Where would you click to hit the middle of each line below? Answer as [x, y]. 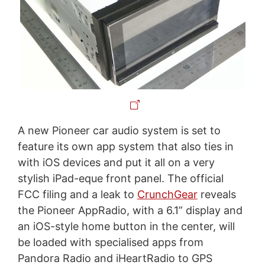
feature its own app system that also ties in [125, 146]
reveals [216, 194]
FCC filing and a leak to [77, 194]
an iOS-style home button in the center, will [126, 226]
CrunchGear [167, 194]
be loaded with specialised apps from [110, 242]
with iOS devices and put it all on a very [116, 162]
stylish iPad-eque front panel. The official [120, 178]
